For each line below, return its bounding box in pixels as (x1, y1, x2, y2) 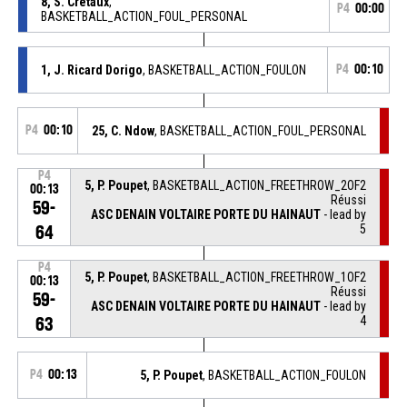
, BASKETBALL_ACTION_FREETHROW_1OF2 (147, 269, 367, 284)
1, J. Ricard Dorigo (40, 62, 143, 77)
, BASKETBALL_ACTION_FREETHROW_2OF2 (147, 177, 367, 193)
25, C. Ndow (92, 123, 155, 138)
